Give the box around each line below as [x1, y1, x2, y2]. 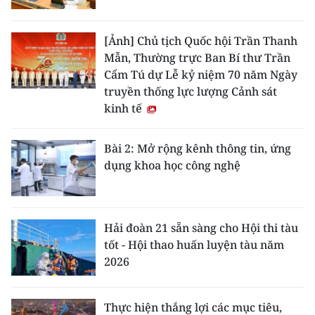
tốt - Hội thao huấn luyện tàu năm [104, 237, 284, 252]
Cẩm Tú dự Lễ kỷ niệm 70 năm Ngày [104, 67, 297, 82]
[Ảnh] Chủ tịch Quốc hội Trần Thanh [104, 33, 297, 49]
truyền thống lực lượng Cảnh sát [104, 84, 277, 99]
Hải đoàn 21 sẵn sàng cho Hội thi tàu [104, 220, 298, 236]
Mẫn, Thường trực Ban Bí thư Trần [104, 50, 290, 65]
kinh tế [104, 101, 145, 116]
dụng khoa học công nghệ [104, 157, 240, 173]
